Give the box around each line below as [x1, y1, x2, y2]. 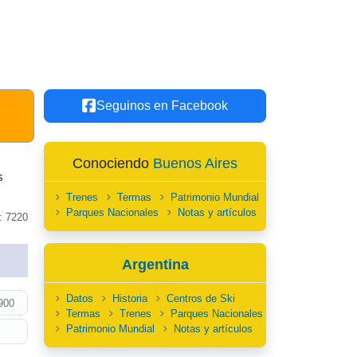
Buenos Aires [153, 155, 237, 171]
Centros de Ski [167, 292, 235, 304]
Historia [112, 292, 147, 304]
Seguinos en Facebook [96, 99, 228, 112]
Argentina [121, 257, 189, 273]
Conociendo [73, 155, 153, 171]
